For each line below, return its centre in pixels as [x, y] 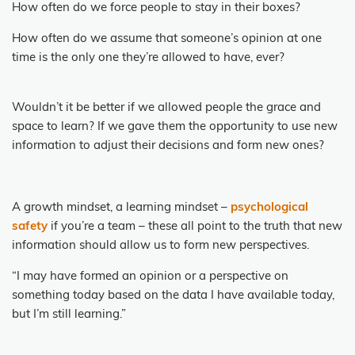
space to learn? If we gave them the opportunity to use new [175, 127]
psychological [269, 208]
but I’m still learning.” [69, 315]
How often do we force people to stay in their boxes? [156, 8]
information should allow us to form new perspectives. [160, 246]
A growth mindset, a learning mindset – [121, 208]
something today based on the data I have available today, [173, 296]
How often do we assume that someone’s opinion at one [167, 39]
